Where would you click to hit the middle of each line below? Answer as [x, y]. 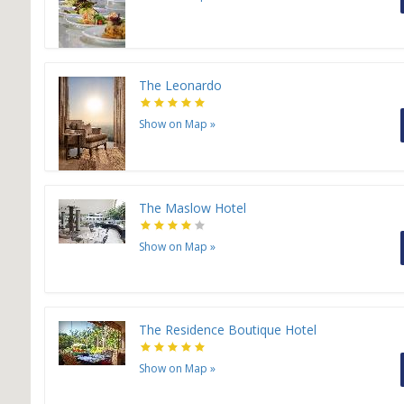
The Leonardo [180, 86]
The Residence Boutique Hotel [228, 330]
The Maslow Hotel [193, 208]
